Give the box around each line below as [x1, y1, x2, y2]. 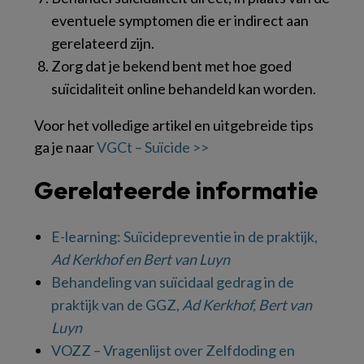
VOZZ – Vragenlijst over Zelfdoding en [51, 340, 295, 359]
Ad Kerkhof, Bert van [182, 295, 312, 314]
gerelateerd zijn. [51, 33, 154, 52]
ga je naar [34, 137, 97, 156]
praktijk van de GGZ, [51, 295, 182, 314]
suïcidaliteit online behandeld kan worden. [51, 79, 316, 97]
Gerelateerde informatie [34, 174, 318, 206]
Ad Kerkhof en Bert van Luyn [51, 249, 230, 268]
